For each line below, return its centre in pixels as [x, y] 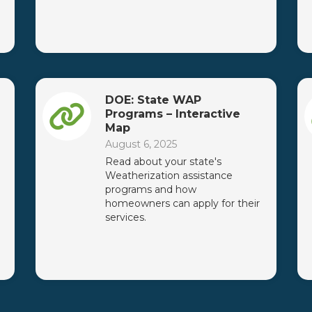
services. [125, 217]
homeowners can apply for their [182, 203]
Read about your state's [163, 161]
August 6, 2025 [141, 144]
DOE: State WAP [153, 100]
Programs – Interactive [172, 114]
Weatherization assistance [169, 175]
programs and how [150, 189]
